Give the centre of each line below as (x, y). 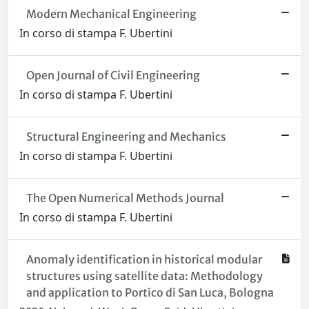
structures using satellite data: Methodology (144, 276)
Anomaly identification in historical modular (144, 260)
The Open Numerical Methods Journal (125, 198)
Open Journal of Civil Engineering (113, 76)
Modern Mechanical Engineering (111, 14)
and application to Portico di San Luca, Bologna (150, 293)
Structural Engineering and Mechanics (126, 137)
